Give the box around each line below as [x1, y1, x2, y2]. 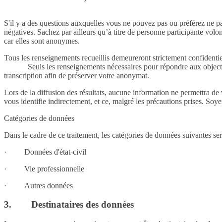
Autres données [24, 181, 73, 190]
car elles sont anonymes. [4, 36, 80, 45]
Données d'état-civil [24, 147, 86, 156]
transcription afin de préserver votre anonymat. [4, 71, 149, 80]
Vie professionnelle [24, 164, 84, 173]
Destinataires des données [31, 199, 134, 210]
